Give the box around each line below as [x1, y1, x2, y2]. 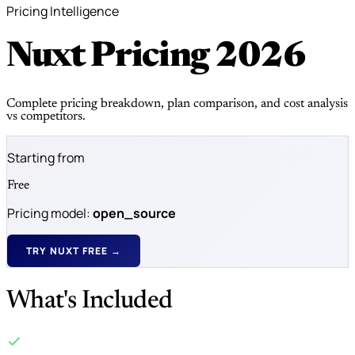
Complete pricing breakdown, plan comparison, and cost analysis [6, 97, 348, 110]
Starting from [7, 148, 85, 166]
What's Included [6, 288, 173, 315]
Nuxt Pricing [6, 40, 215, 76]
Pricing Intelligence [6, 2, 119, 20]
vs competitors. [6, 109, 86, 123]
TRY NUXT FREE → [26, 243, 121, 258]
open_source [93, 204, 176, 222]
